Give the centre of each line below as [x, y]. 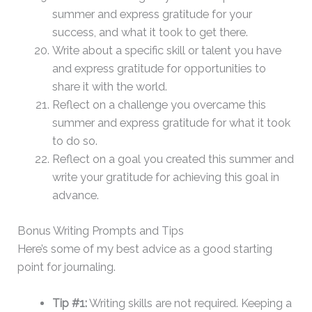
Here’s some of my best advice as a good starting [145, 249]
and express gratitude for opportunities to [159, 69]
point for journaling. [67, 267]
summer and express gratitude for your [152, 15]
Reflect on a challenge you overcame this [159, 105]
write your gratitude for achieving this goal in [165, 178]
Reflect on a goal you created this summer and [173, 159]
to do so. [75, 141]
